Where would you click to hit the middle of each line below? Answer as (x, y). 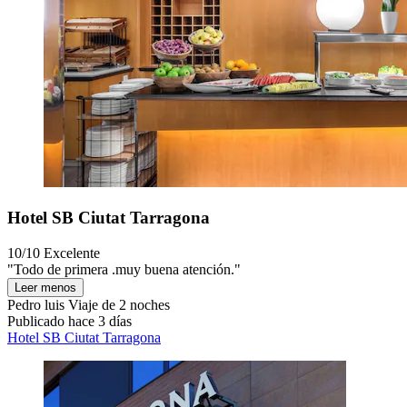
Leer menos (45, 287)
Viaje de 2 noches (117, 304)
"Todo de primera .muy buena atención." (124, 269)
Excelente (72, 253)
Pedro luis (36, 304)
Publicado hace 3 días (69, 321)
